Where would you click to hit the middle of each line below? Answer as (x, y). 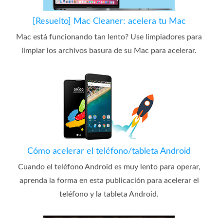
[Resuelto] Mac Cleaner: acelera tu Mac (109, 21)
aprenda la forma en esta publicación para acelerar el (109, 180)
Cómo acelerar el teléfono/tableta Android (109, 151)
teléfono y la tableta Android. (109, 194)
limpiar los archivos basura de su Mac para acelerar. (109, 50)
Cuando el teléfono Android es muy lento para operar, (109, 167)
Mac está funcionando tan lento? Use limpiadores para (109, 37)
